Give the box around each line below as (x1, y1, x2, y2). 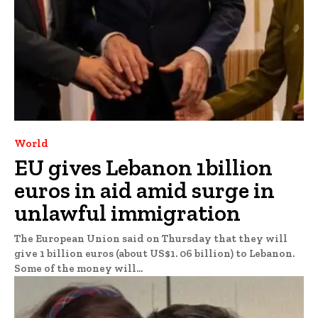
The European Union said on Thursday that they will (14, 232, 287, 246)
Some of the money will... (14, 262, 143, 275)
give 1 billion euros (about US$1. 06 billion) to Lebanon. (14, 247, 295, 261)
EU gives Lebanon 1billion (14, 154, 273, 182)
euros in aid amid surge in (14, 177, 275, 204)
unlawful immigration (14, 199, 241, 227)
